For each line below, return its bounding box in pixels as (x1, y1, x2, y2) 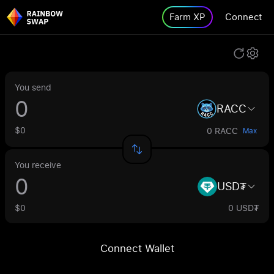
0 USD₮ (228, 202, 259, 213)
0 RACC (207, 125, 238, 136)
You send (15, 81, 51, 93)
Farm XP (169, 10, 206, 23)
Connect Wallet (100, 241, 174, 255)
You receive (15, 159, 61, 171)
